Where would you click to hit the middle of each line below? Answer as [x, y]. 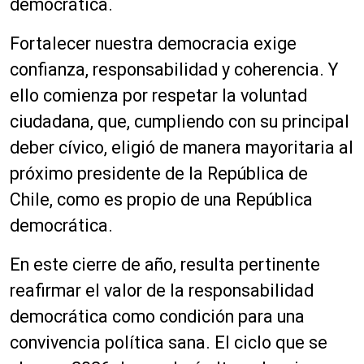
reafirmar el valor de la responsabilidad [162, 290]
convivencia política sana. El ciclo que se [169, 342]
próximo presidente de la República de [159, 173]
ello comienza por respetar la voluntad [158, 95]
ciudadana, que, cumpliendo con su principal [180, 121]
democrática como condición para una [157, 316]
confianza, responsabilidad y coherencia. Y [174, 69]
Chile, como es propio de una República [161, 199]
